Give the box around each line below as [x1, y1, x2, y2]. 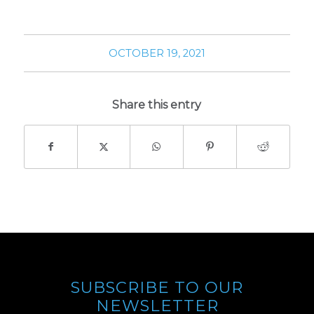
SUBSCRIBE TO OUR [71, 277, 243, 297]
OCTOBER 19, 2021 [108, 46, 205, 60]
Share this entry [112, 97, 202, 111]
